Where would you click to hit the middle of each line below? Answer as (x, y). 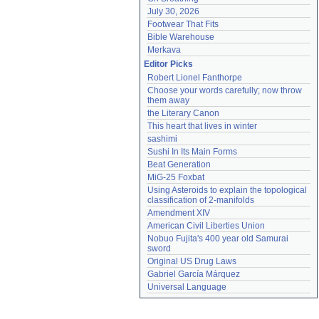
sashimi (162, 139)
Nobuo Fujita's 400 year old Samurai (218, 239)
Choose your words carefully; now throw (225, 90)
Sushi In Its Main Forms (192, 152)
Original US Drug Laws (192, 261)
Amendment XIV (179, 213)
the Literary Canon (183, 113)
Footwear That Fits (183, 24)
